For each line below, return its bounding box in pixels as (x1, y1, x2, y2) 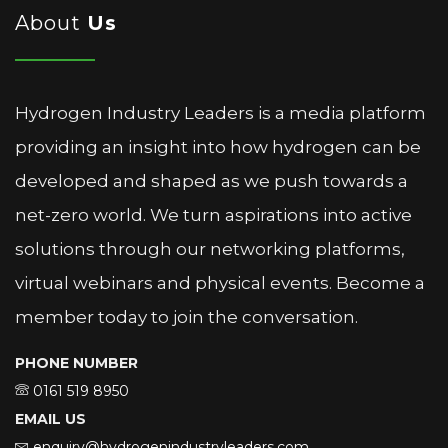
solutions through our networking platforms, (15, 239, 405, 260)
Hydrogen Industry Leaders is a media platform (15, 103, 426, 124)
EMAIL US (15, 410, 86, 429)
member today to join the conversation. (15, 307, 358, 328)
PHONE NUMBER (15, 354, 138, 373)
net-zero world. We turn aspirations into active (15, 205, 412, 226)
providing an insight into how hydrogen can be (15, 137, 421, 158)
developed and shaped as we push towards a (15, 171, 408, 192)
